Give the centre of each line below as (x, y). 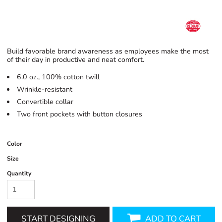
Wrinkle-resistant (45, 89)
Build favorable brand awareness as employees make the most (108, 51)
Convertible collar (45, 102)
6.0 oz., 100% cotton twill (58, 77)
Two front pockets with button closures (80, 114)
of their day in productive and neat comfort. (76, 59)
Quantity (19, 173)
